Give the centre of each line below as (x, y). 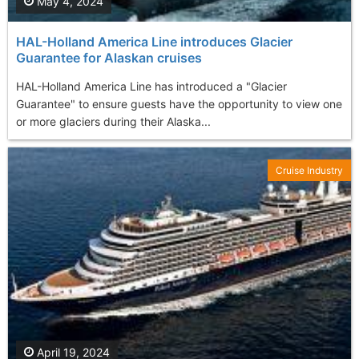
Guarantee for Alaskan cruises (109, 57)
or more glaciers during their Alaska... (113, 121)
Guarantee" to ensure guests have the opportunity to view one (179, 103)
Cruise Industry (309, 170)
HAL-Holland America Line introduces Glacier (154, 41)
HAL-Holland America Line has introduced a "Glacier (151, 86)
